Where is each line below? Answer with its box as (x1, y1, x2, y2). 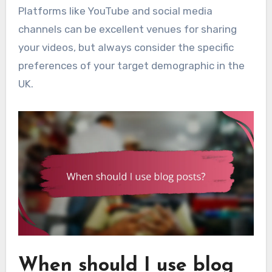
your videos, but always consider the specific (18, 41, 234, 54)
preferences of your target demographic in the (18, 59, 245, 72)
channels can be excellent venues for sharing (18, 23, 237, 36)
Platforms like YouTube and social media (18, 5, 212, 18)
